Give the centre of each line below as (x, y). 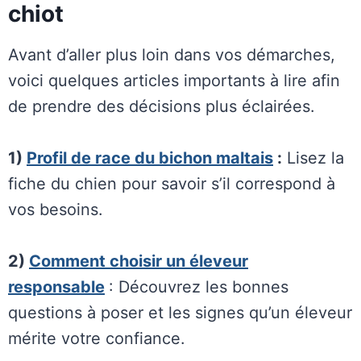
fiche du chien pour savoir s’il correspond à (172, 184)
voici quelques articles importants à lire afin (174, 81)
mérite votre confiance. (97, 338)
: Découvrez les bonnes (199, 287)
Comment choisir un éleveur (139, 261)
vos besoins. (56, 210)
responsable (56, 287)
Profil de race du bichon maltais (150, 158)
